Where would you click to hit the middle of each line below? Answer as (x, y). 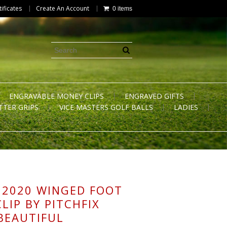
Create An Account (63, 8)
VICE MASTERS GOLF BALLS (106, 107)
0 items (122, 9)
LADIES (186, 107)
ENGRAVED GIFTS (154, 96)
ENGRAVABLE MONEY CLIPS (56, 96)
